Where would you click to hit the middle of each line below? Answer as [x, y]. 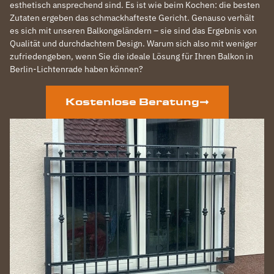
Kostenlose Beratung [132, 102]
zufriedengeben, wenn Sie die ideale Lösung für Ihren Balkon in [131, 56]
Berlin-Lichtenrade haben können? [76, 69]
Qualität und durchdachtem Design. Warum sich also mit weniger [133, 43]
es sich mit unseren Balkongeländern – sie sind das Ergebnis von [133, 31]
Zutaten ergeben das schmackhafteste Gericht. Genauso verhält [132, 18]
